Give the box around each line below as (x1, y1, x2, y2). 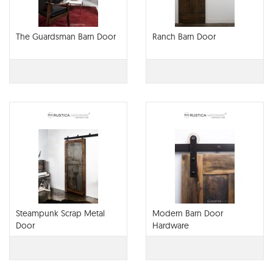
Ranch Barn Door (152, 31, 216, 42)
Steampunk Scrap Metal (16, 208, 105, 219)
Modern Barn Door (152, 208, 223, 219)
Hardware (152, 220, 189, 231)
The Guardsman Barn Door (16, 31, 116, 42)
